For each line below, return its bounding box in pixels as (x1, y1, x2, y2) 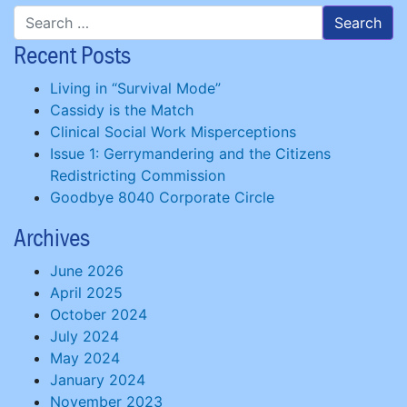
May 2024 (50, 349, 120, 367)
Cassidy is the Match (50, 101, 194, 119)
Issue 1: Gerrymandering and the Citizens (50, 144, 331, 163)
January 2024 (50, 371, 145, 389)
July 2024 (50, 327, 119, 345)
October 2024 (50, 305, 147, 323)
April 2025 (50, 283, 123, 302)
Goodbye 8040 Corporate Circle (50, 188, 274, 206)
